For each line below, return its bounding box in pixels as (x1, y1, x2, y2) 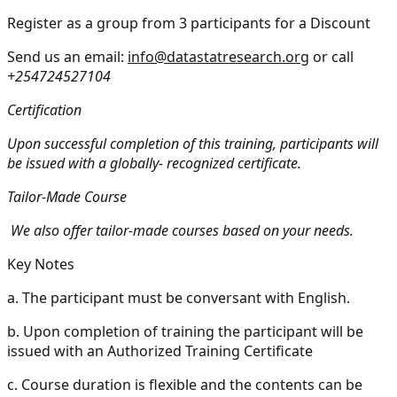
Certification (7, 99, 82, 120)
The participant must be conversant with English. (22, 287, 350, 307)
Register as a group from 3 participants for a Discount (7, 12, 370, 33)
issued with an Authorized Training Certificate (7, 340, 313, 361)
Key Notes (7, 253, 74, 274)
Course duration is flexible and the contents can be (21, 374, 362, 394)
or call (309, 46, 354, 66)
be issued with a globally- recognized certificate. (7, 152, 301, 173)
